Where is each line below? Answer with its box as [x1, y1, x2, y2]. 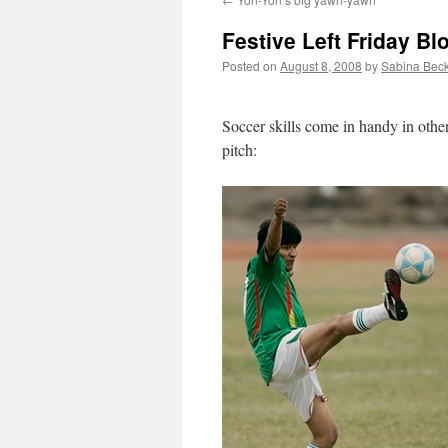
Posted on [222, 57, 277, 74]
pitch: [222, 139, 257, 160]
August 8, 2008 [280, 57, 362, 74]
